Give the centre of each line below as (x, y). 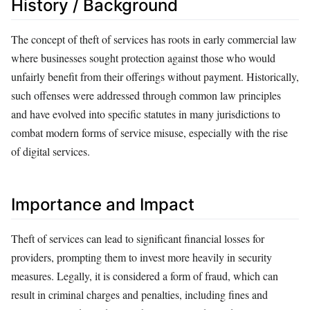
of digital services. (51, 152)
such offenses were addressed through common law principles (146, 95)
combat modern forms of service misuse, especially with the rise (149, 133)
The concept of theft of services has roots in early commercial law (154, 39)
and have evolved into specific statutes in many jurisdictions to (146, 114)
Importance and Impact (103, 205)
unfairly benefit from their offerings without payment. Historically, (155, 77)
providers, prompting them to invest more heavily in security (142, 257)
